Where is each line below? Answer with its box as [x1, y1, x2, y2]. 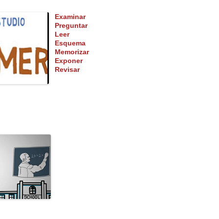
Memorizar [49, 48, 89, 56]
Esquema [49, 39, 86, 47]
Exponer [49, 57, 83, 65]
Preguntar [49, 22, 88, 30]
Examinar [55, 13, 86, 21]
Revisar [49, 66, 80, 74]
